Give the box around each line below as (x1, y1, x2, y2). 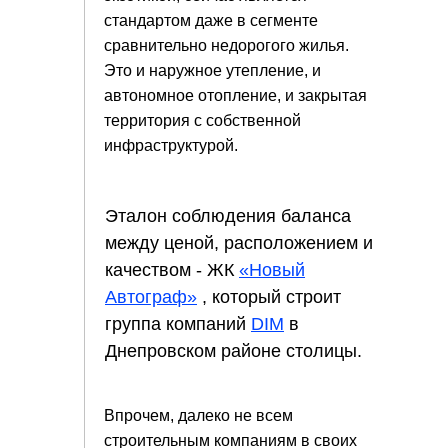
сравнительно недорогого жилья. (104, 37, 349, 54)
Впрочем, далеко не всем (104, 407, 293, 424)
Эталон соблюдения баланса (105, 206, 351, 226)
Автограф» (105, 287, 197, 307)
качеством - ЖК (105, 260, 239, 280)
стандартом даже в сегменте (104, 12, 318, 29)
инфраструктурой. (104, 137, 238, 154)
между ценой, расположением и (105, 233, 373, 253)
